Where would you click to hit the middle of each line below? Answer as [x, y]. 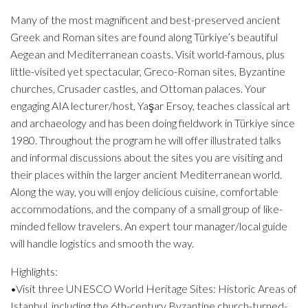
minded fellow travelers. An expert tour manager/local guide [149, 226]
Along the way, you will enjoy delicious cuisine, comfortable [144, 191]
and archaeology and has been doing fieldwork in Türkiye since [153, 123]
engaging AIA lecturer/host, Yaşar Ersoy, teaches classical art [150, 106]
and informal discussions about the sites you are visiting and [146, 157]
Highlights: [34, 271]
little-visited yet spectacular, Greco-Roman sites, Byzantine [148, 71]
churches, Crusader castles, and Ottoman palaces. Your [138, 88]
